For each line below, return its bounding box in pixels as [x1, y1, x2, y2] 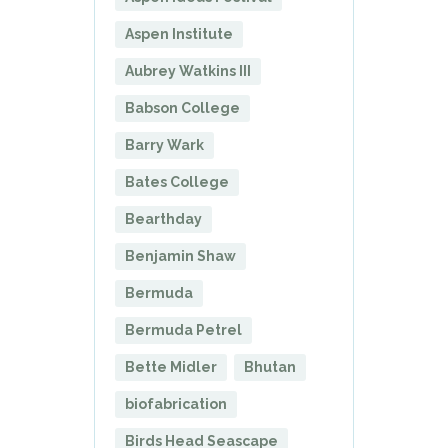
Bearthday [125, 210, 202, 227]
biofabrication [125, 395, 227, 412]
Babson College [125, 99, 240, 116]
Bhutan [244, 358, 296, 375]
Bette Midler [125, 358, 217, 375]
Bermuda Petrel [125, 321, 242, 338]
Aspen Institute [125, 25, 233, 42]
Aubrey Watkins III [125, 62, 251, 79]
